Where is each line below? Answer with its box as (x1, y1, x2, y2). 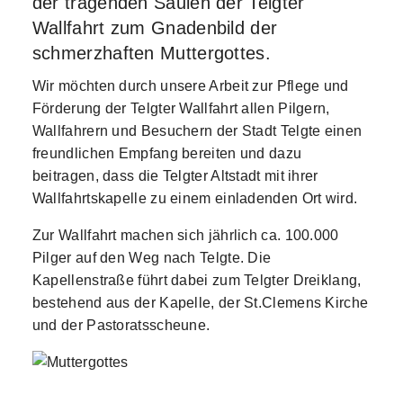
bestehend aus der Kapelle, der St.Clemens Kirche (31, 295, 369, 310)
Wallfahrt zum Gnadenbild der (31, 18, 278, 38)
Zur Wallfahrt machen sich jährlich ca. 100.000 (31, 228, 339, 243)
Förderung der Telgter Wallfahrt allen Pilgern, (31, 101, 330, 116)
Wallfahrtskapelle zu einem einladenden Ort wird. (31, 191, 358, 206)
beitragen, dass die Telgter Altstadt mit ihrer (31, 168, 318, 184)
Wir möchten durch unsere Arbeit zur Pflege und (31, 78, 349, 94)
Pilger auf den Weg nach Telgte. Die (31, 250, 272, 265)
